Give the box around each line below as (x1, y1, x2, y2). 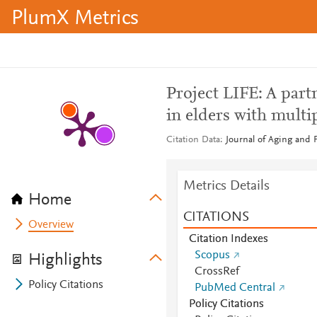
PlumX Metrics (11, 8, 139, 30)
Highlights (28, 252, 103, 269)
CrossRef (194, 266, 239, 277)
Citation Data (166, 135, 220, 145)
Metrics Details (183, 179, 270, 193)
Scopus (194, 250, 230, 261)
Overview (28, 219, 74, 231)
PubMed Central (194, 282, 275, 294)
